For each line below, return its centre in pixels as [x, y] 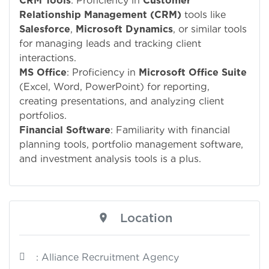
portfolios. [43, 115]
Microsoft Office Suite [193, 72]
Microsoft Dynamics [124, 29]
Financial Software [65, 130]
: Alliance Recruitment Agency [107, 257]
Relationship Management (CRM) [100, 14]
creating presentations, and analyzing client [122, 101]
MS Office [43, 72]
